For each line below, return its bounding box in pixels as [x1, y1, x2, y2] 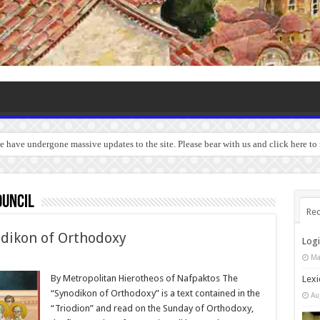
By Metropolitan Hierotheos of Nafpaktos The [50, 272, 238, 284]
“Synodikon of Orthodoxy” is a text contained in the [50, 287, 260, 299]
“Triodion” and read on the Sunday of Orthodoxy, [50, 302, 254, 314]
